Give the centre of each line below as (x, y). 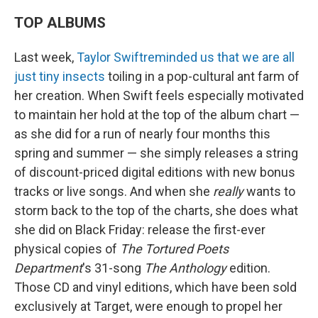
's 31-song (113, 268)
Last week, (45, 57)
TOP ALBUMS (60, 22)
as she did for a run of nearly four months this (142, 134)
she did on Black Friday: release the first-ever (140, 230)
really (228, 191)
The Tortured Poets (174, 249)
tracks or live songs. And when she (114, 191)
